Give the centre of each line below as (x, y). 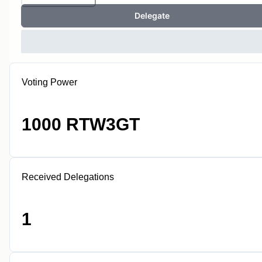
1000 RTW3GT (81, 124)
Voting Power (49, 82)
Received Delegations (68, 177)
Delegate (152, 15)
